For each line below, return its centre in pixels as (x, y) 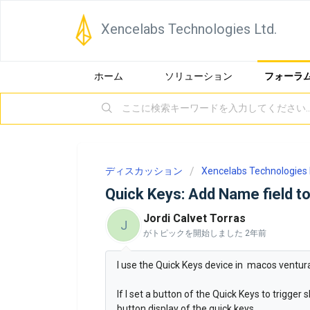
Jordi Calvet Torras (194, 218)
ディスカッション (144, 171)
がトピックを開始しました (194, 233)
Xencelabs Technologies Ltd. (189, 29)
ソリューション (199, 76)
